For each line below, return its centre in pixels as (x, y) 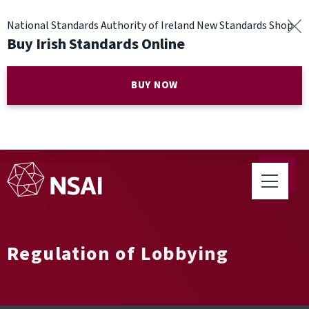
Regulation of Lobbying (118, 254)
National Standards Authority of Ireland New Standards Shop (150, 26)
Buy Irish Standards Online (96, 44)
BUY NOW (154, 85)
